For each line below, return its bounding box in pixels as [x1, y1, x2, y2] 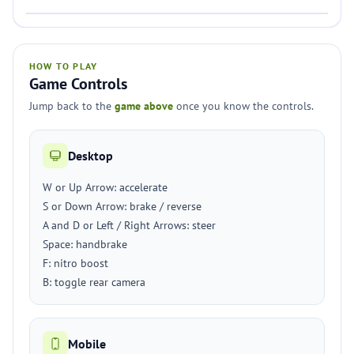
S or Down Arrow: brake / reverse [43, 199, 201, 213]
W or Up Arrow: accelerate [43, 180, 168, 194]
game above [115, 99, 173, 113]
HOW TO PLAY [29, 60, 98, 72]
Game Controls [29, 73, 127, 94]
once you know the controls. [173, 99, 314, 113]
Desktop [68, 148, 113, 164]
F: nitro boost [43, 256, 108, 270]
